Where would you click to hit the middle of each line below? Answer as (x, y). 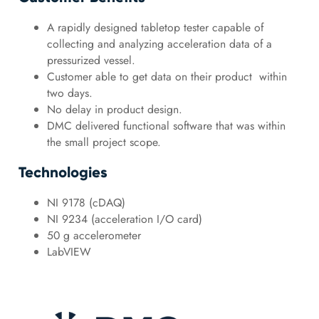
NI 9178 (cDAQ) (86, 203)
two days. (69, 93)
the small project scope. (104, 142)
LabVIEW (69, 252)
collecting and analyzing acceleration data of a (159, 44)
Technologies (63, 173)
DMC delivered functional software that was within (166, 126)
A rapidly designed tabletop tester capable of (155, 28)
